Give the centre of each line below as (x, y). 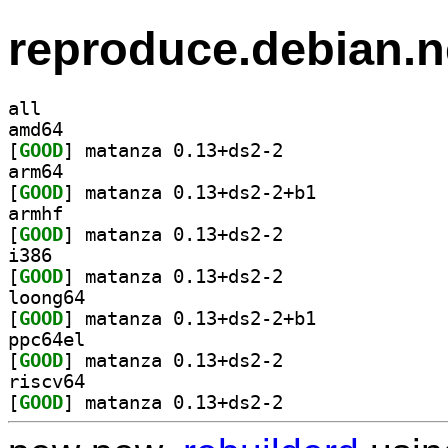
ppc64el (46, 339)
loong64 (46, 297)
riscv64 (46, 381)
